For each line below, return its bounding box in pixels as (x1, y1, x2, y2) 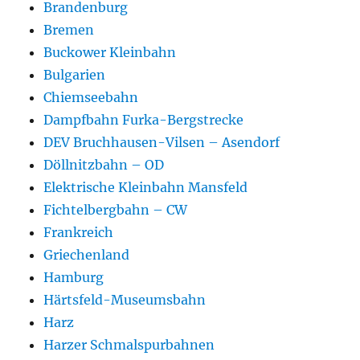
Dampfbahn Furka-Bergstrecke (43, 112, 244, 129)
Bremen (43, 22, 95, 39)
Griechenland (43, 247, 130, 264)
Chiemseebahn (43, 89, 139, 106)
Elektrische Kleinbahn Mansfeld (43, 179, 248, 196)
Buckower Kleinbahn (43, 44, 177, 61)
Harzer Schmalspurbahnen (43, 337, 215, 354)
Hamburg (43, 269, 104, 286)
